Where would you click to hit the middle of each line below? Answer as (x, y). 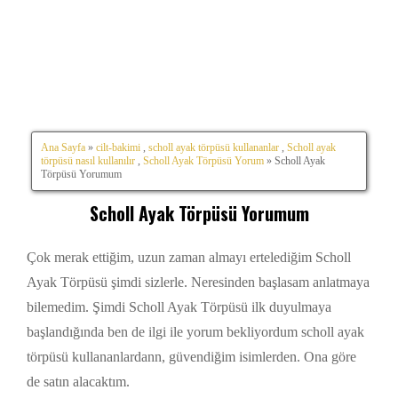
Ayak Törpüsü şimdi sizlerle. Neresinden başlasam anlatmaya (198, 283)
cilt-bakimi (118, 147)
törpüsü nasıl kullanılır (88, 160)
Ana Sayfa (63, 147)
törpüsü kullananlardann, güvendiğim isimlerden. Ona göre (191, 357)
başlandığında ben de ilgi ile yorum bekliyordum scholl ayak (195, 332)
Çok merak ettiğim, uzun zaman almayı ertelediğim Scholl (189, 258)
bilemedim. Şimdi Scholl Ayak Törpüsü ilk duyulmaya (179, 307)
